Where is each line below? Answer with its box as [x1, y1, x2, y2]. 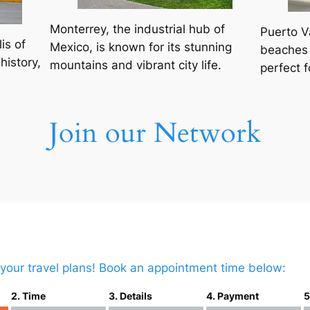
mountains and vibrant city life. [50, 58, 221, 73]
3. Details [109, 289, 152, 302]
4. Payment [206, 289, 259, 302]
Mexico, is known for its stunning [50, 40, 232, 55]
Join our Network [49, 114, 261, 153]
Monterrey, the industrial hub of [50, 22, 225, 37]
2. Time [11, 289, 46, 302]
